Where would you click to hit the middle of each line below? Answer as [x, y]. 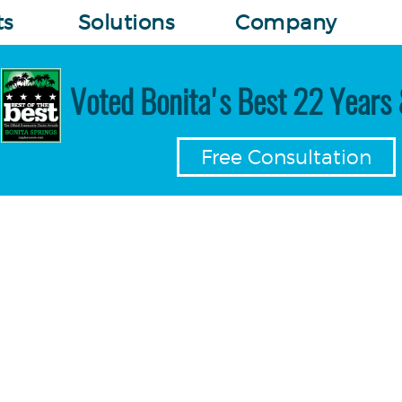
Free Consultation [286, 157]
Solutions [126, 22]
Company [286, 22]
